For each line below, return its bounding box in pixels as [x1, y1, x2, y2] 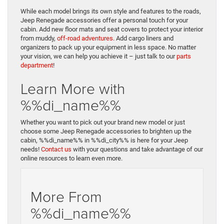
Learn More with [20, 78, 125, 99]
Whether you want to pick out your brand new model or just [20, 118, 185, 126]
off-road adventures [57, 34, 113, 42]
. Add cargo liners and [113, 34, 173, 42]
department [20, 61, 53, 69]
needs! [20, 145, 41, 153]
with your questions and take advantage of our [71, 145, 203, 153]
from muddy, [20, 34, 57, 42]
